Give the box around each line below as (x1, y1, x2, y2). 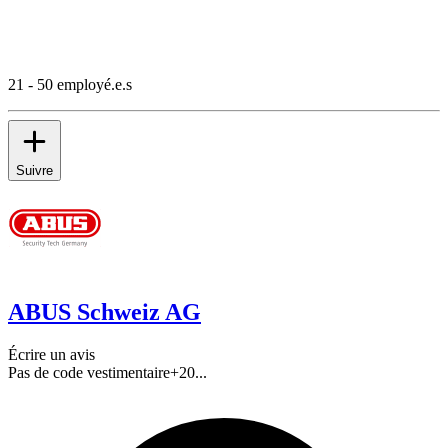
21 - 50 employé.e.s (8, 75, 132, 93)
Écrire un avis (8, 345, 95, 363)
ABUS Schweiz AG (8, 298, 201, 325)
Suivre (16, 162, 53, 178)
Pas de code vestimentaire (8, 363, 170, 381)
